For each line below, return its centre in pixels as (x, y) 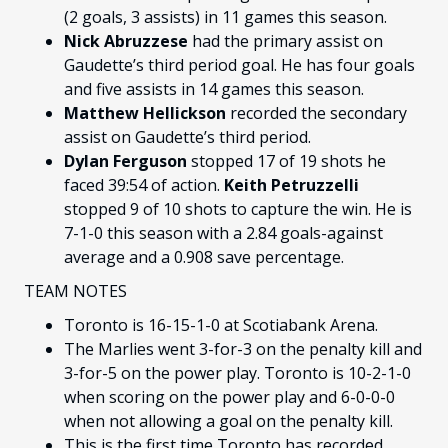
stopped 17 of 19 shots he (288, 161)
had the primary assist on (287, 41)
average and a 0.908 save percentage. (204, 257)
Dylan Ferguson (127, 161)
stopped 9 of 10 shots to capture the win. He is (238, 209)
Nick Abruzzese (128, 41)
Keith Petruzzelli (291, 185)
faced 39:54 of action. (144, 185)
